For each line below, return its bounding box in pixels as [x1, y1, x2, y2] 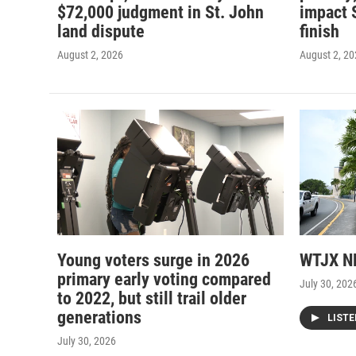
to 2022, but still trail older [57, 288, 246, 309]
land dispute [57, 21, 145, 41]
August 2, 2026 [57, 48, 123, 61]
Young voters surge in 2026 [57, 250, 250, 271]
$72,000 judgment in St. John [57, 2, 264, 22]
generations [57, 308, 141, 328]
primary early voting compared [57, 269, 271, 290]
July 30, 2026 [57, 335, 116, 348]
